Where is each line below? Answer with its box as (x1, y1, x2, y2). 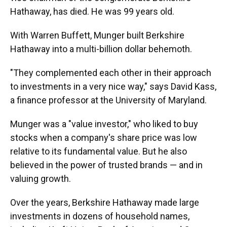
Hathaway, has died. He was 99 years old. (10, 6, 174, 17)
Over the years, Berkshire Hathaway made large (10, 197, 199, 208)
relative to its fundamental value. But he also (10, 146, 187, 157)
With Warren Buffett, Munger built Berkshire (10, 30, 184, 41)
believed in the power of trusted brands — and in (10, 160, 203, 170)
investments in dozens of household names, (10, 211, 190, 221)
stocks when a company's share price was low (10, 132, 197, 143)
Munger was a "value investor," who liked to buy (10, 119, 198, 129)
